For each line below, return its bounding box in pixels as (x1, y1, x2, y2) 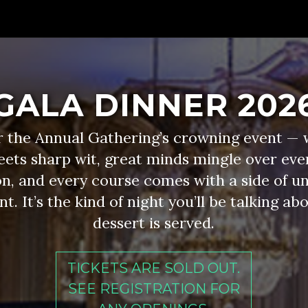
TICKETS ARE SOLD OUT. (67, 259, 241, 276)
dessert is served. (93, 213, 215, 232)
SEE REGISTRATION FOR (67, 280, 240, 297)
